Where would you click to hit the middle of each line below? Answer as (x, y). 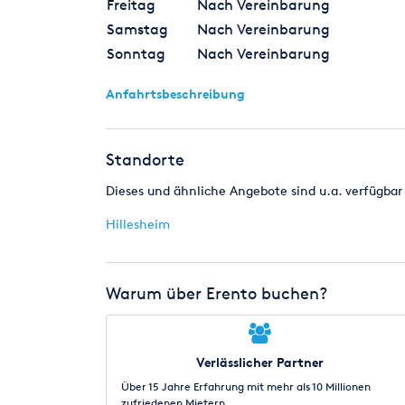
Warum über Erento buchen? (217, 292)
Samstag (137, 29)
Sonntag (136, 53)
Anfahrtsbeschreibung (175, 93)
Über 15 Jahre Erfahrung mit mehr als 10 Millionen (246, 386)
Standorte (145, 159)
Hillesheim (138, 223)
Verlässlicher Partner (259, 362)
